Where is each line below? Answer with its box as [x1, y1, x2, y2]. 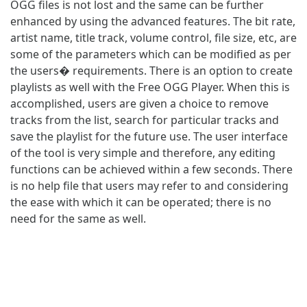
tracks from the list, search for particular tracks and [10, 112, 279, 127]
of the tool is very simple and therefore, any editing [10, 145, 275, 160]
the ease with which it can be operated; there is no [10, 195, 271, 210]
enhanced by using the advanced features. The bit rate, [10, 14, 295, 29]
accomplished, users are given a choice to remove [10, 96, 269, 111]
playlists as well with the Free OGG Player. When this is [10, 79, 290, 95]
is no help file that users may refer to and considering [10, 178, 288, 193]
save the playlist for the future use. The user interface [10, 129, 288, 144]
